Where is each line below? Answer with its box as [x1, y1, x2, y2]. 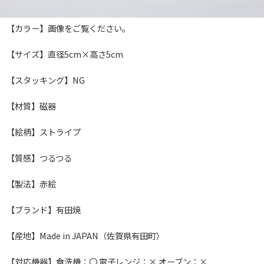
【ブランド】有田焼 [6, 203, 81, 216]
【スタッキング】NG [6, 73, 85, 86]
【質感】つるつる [6, 151, 72, 164]
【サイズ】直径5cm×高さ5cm [6, 47, 124, 60]
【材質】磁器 [6, 99, 57, 112]
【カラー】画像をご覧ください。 [6, 21, 131, 34]
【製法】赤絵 [6, 177, 57, 190]
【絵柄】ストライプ [6, 125, 81, 138]
